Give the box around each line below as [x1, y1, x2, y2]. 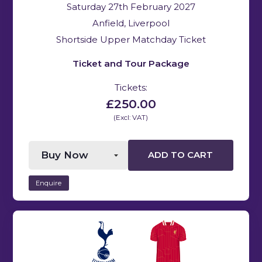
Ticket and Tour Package [72, 57, 189, 69]
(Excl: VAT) [113, 113, 149, 122]
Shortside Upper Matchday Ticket [56, 34, 206, 45]
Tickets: [114, 81, 147, 93]
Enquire [36, 178, 62, 187]
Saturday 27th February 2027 [66, 1, 195, 12]
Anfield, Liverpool [92, 18, 170, 29]
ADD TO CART [148, 150, 213, 161]
